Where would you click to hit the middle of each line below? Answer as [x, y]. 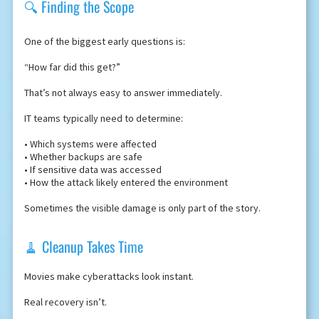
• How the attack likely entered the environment [126, 183]
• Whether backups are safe [83, 157]
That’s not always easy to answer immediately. [123, 93]
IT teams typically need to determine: [103, 119]
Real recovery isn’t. [65, 302]
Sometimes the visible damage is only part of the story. [142, 208]
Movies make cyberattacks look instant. [109, 277]
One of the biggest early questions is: [104, 42]
